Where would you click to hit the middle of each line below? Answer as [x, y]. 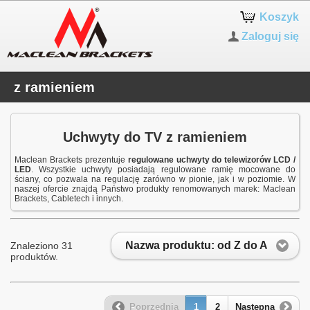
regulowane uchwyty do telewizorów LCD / [211, 159]
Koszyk [280, 17]
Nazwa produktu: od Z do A [197, 246]
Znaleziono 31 [42, 245]
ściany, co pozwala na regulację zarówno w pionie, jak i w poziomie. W [155, 179]
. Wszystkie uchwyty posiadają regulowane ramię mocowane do [163, 169]
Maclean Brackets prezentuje [71, 159]
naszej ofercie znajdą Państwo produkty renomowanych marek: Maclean [155, 189]
